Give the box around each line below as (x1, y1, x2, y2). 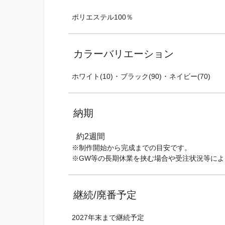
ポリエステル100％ (72, 13, 134, 21)
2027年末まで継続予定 (72, 213, 145, 221)
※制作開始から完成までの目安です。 (72, 143, 192, 152)
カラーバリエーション (73, 48, 174, 59)
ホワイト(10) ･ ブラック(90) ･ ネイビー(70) (72, 72, 211, 80)
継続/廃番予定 (73, 189, 137, 200)
